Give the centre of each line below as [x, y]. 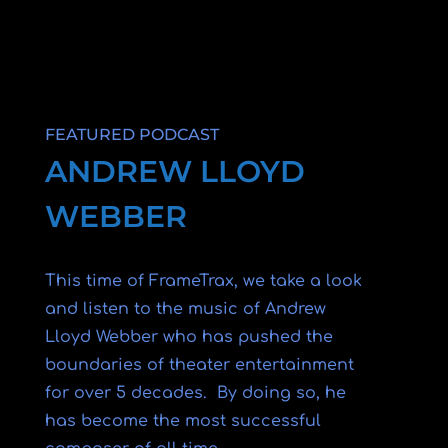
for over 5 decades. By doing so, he [195, 393]
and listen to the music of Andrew [185, 309]
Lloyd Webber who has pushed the [188, 337]
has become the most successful [182, 421]
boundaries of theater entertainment [199, 365]
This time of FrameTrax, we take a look [203, 281]
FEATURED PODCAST [131, 134]
